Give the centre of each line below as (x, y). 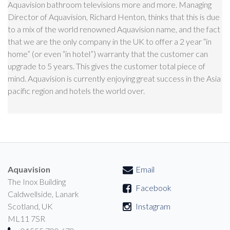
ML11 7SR (26, 218)
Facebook (154, 188)
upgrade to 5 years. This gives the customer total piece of (107, 66)
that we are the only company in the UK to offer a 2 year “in (110, 41)
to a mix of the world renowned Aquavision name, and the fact (114, 29)
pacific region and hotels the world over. (77, 91)
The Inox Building (37, 181)
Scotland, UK (30, 206)
